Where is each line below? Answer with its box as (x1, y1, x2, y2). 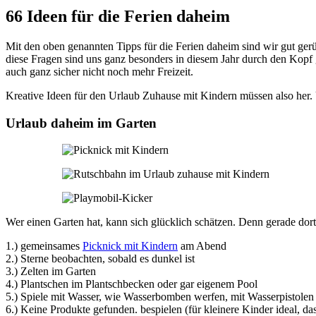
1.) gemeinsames (6, 240, 83, 253)
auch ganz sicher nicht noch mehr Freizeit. (6, 66, 193, 78)
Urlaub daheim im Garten (6, 115, 157, 130)
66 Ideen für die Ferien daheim (6, 7, 230, 26)
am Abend (178, 240, 226, 253)
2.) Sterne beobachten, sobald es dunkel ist (6, 253, 195, 265)
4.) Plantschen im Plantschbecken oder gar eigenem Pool (6, 278, 257, 291)
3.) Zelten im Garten (6, 265, 96, 278)
